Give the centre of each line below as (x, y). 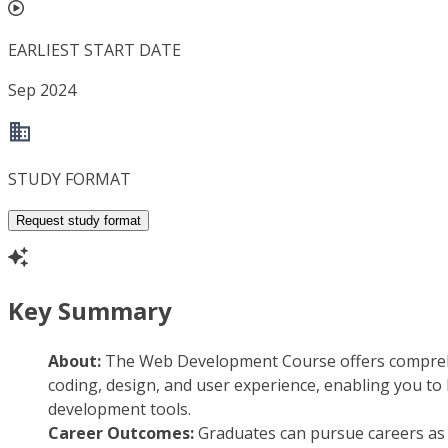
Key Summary (90, 311)
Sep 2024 (42, 90)
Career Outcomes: (123, 433)
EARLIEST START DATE (94, 50)
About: (76, 361)
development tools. (119, 409)
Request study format (78, 221)
